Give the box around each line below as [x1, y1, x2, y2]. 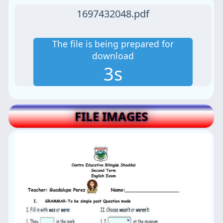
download [92, 49, 134, 62]
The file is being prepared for [52, 37, 174, 50]
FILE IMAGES [74, 108, 148, 125]
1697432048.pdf [77, 6, 149, 20]
